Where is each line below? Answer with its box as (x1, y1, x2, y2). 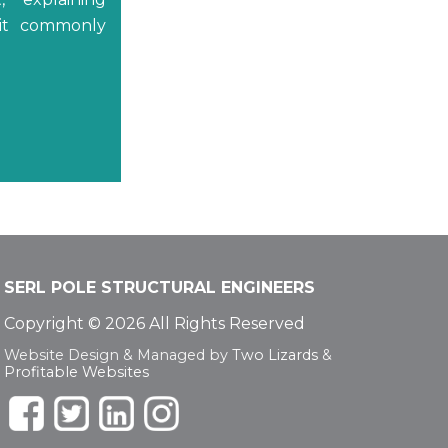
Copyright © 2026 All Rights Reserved (3, 313, 305, 333)
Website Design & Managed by (3, 345, 232, 364)
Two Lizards (231, 345, 318, 364)
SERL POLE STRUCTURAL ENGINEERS (3, 277, 315, 297)
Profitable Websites (3, 362, 149, 381)
